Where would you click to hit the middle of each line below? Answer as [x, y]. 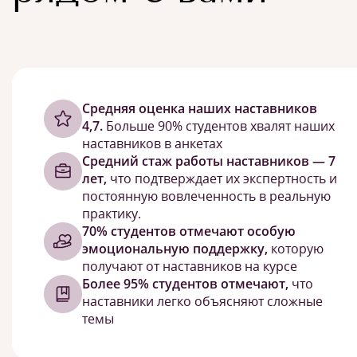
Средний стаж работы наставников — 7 [209, 161]
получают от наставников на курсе [190, 266]
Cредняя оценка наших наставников [200, 108]
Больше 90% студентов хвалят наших [219, 126]
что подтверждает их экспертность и [222, 178]
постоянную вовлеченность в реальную [206, 196]
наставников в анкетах [152, 143]
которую [296, 249]
